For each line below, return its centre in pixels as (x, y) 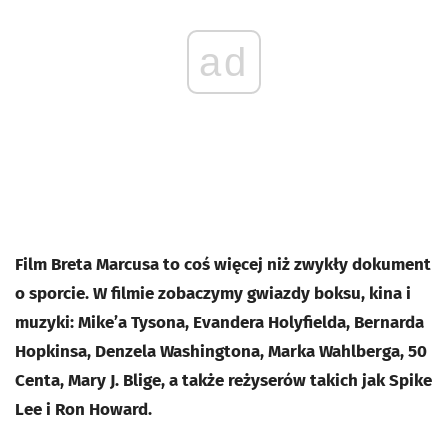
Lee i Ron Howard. (83, 409)
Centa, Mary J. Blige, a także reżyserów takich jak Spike (223, 380)
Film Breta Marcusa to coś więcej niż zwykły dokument (223, 264)
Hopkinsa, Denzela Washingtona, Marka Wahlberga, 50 (221, 351)
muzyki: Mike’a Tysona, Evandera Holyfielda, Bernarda (219, 322)
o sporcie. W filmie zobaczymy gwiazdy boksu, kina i (213, 293)
